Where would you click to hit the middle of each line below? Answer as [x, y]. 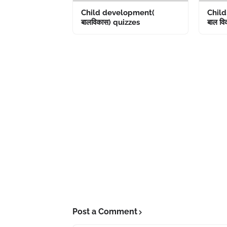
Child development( [118, 13]
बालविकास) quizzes [110, 22]
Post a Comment [105, 212]
